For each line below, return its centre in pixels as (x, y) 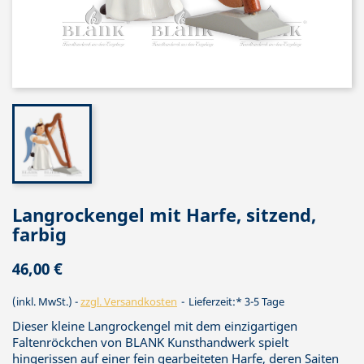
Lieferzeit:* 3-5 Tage (235, 301)
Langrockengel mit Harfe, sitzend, (164, 214)
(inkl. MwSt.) (43, 301)
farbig (39, 234)
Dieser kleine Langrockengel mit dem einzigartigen (155, 326)
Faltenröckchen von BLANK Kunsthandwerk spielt (150, 342)
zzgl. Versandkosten (129, 301)
